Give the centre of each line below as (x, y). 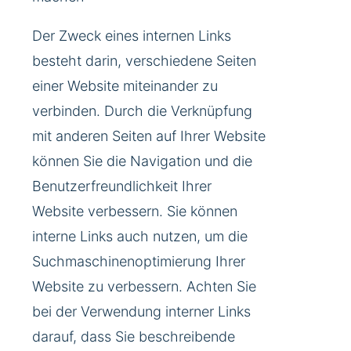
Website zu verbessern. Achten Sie (144, 287)
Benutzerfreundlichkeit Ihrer (122, 186)
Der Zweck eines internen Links (132, 36)
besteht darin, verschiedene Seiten (144, 61)
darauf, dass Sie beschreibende (134, 337)
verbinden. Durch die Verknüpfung (142, 111)
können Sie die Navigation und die (142, 161)
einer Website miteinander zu (125, 86)
